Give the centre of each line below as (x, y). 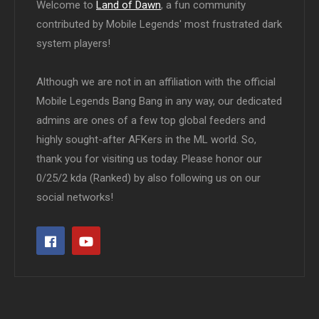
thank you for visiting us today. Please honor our (149, 159)
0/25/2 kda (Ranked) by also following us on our (148, 178)
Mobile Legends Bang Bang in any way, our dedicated (159, 101)
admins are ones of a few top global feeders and (151, 121)
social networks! (75, 198)
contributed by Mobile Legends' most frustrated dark (159, 25)
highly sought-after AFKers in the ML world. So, (146, 140)
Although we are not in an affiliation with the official (156, 82)
